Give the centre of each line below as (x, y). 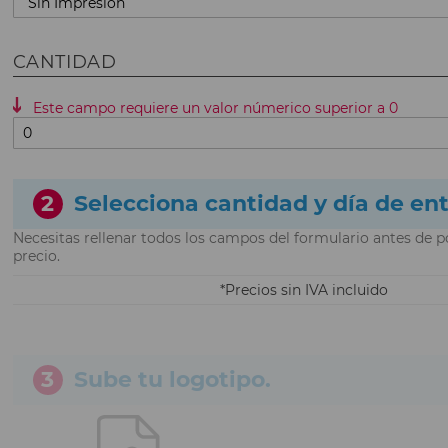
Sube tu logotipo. (172, 379)
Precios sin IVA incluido (307, 290)
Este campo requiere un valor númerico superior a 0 (215, 107)
